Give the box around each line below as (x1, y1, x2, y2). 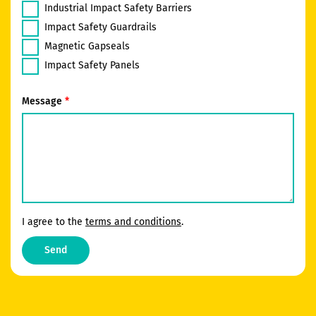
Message (22, 95, 65, 107)
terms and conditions (85, 215, 181, 228)
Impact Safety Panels (44, 59, 140, 71)
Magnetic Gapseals (44, 39, 130, 52)
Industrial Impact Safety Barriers (44, 1, 192, 14)
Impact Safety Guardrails (44, 20, 157, 33)
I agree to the (22, 215, 85, 228)
